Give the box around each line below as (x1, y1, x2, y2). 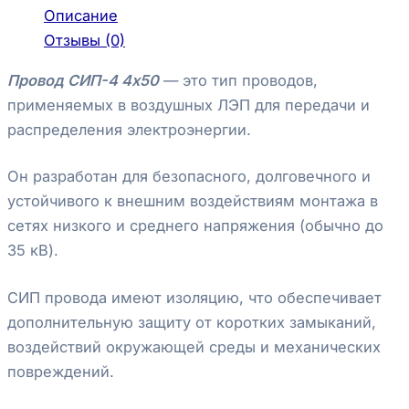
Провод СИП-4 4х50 (7, 70, 159, 89)
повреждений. (7, 362, 114, 382)
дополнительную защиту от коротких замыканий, (7, 313, 376, 332)
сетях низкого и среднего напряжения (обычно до (7, 216, 383, 236)
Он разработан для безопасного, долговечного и (7, 167, 371, 186)
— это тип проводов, (159, 70, 318, 89)
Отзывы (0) (44, 31, 125, 50)
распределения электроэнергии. (7, 120, 251, 139)
